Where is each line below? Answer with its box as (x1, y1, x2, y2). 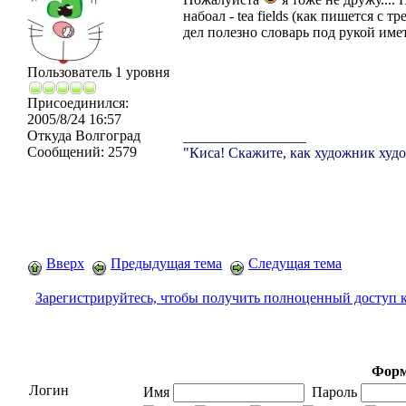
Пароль (304, 384, 361, 400)
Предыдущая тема (111, 256, 222, 271)
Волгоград (72, 128, 140, 143)
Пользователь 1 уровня (27, 64, 169, 80)
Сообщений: (27, 144, 104, 159)
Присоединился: (27, 95, 129, 111)
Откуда (27, 128, 72, 143)
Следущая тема (248, 256, 342, 271)
